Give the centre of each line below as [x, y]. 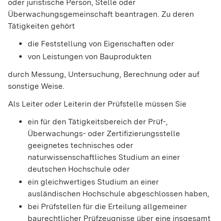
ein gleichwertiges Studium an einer [93, 182]
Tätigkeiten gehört [41, 26]
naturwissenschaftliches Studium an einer [104, 157]
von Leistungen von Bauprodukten [90, 56]
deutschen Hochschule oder [79, 169]
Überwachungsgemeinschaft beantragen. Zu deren [101, 14]
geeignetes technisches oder [80, 145]
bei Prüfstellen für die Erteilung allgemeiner [107, 206]
